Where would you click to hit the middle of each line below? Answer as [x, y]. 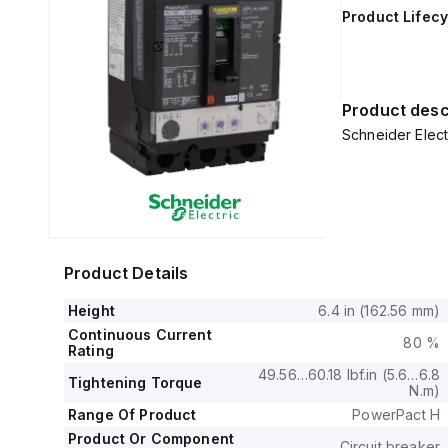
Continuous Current [140, 334]
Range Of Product [132, 414]
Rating [91, 350]
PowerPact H [396, 414]
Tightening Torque [135, 382]
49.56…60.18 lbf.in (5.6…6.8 [348, 374]
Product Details [126, 273]
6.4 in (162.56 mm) [379, 310]
